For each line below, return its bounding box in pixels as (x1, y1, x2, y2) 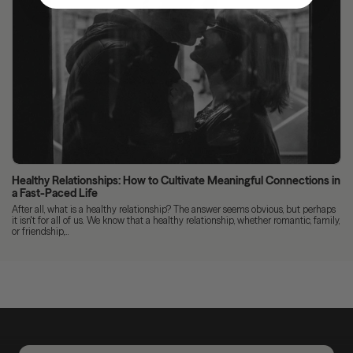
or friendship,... (12, 225, 69, 238)
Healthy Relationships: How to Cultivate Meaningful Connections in (12, 173, 340, 188)
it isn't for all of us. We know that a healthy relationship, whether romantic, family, (12, 214, 340, 227)
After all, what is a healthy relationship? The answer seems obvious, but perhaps (12, 203, 336, 216)
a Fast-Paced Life (12, 186, 98, 201)
